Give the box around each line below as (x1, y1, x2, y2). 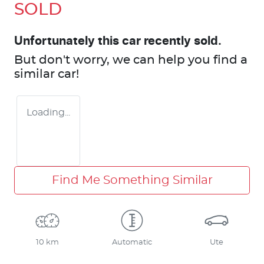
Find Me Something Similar (51, 174, 213, 186)
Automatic (111, 238, 152, 246)
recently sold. (141, 35, 222, 47)
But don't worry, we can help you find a (14, 54, 247, 66)
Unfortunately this (14, 35, 122, 47)
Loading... (27, 107, 70, 117)
